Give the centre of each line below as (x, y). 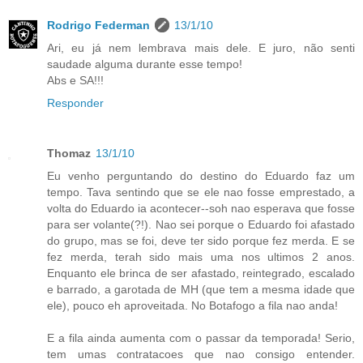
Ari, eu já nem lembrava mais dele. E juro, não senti (201, 48)
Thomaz (69, 153)
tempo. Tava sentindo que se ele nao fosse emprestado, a (201, 192)
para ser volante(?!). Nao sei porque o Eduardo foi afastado (201, 224)
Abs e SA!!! (75, 80)
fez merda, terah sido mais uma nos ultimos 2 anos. (201, 256)
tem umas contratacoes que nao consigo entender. (201, 354)
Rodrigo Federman (98, 25)
